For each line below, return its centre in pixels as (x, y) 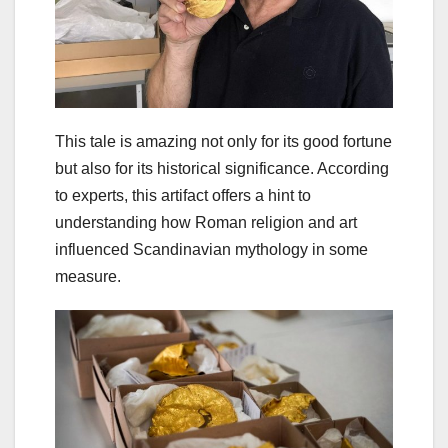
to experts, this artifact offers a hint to (183, 195)
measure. (88, 276)
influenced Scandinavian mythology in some (211, 249)
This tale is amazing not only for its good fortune (223, 141)
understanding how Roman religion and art (206, 222)
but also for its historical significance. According (222, 168)
